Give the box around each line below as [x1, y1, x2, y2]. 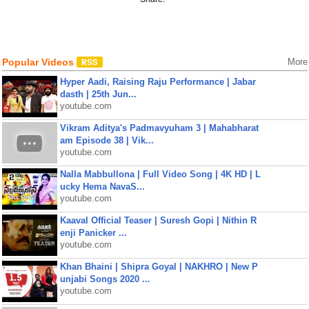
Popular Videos [1, 57, 77, 68]
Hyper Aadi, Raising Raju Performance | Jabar [59, 77, 256, 87]
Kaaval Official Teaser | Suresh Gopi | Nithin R [59, 215, 257, 226]
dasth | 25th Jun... [59, 89, 137, 99]
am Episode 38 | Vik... [59, 135, 154, 146]
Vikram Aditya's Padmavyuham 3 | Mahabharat [59, 123, 259, 133]
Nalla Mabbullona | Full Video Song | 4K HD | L [59, 169, 261, 179]
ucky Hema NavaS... [59, 181, 145, 192]
